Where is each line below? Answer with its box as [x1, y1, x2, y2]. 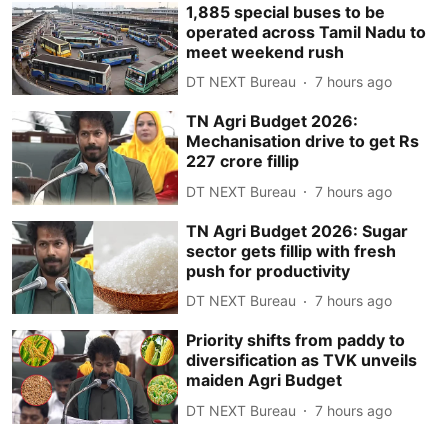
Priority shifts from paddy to [186, 330, 406, 351]
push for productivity [186, 260, 351, 281]
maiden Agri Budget [186, 370, 343, 391]
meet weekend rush [186, 41, 345, 62]
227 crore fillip [186, 151, 300, 172]
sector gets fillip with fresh [186, 240, 397, 261]
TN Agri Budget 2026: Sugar [186, 220, 409, 241]
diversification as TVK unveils [186, 350, 418, 371]
